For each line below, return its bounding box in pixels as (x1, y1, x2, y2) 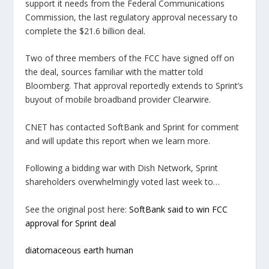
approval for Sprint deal (25, 217, 116, 229)
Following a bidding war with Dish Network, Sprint (25, 162, 219, 174)
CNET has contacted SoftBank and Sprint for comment (25, 121, 240, 133)
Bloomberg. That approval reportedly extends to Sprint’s (25, 80, 244, 92)
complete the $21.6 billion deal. (25, 25, 146, 37)
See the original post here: (25, 203, 130, 215)
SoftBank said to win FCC (129, 203, 228, 215)
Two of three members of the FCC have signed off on (25, 52, 235, 64)
